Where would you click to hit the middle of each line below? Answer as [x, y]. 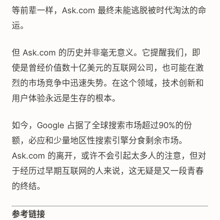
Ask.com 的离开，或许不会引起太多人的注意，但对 [109, 156]
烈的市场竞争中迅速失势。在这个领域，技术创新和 [108, 83]
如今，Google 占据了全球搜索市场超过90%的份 [102, 125]
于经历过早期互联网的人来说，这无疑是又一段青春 [108, 171]
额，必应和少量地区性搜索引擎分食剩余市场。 [99, 140]
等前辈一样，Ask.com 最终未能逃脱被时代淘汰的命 [109, 10]
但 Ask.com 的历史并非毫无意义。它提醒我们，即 [106, 53]
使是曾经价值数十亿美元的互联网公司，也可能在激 [108, 68]
